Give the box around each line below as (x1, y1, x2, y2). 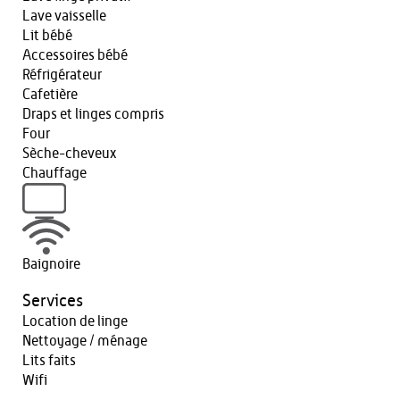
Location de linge (22, 313, 128, 329)
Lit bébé (22, 29, 72, 43)
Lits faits (22, 353, 76, 368)
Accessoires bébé (22, 48, 128, 62)
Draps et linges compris (22, 107, 164, 121)
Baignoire (22, 256, 80, 271)
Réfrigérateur (22, 68, 102, 82)
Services (22, 292, 83, 310)
